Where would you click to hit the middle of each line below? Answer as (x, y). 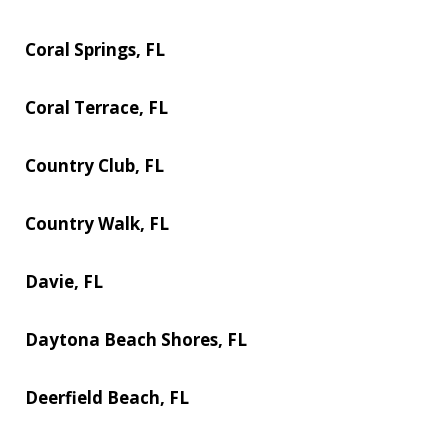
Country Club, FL (94, 165)
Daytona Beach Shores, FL (136, 339)
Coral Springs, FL (95, 49)
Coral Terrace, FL (96, 107)
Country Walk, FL (97, 223)
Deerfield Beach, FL (107, 397)
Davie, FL (64, 281)
